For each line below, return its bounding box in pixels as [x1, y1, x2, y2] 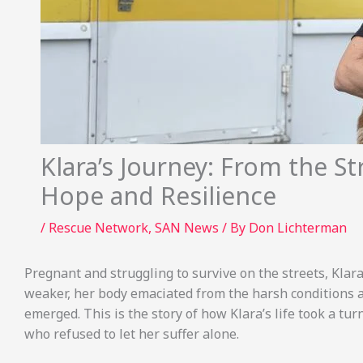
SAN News [155, 219, 219, 237]
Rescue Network [49, 219, 148, 237]
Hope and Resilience [41, 179, 276, 212]
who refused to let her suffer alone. [24, 325, 239, 343]
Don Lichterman [249, 219, 347, 237]
